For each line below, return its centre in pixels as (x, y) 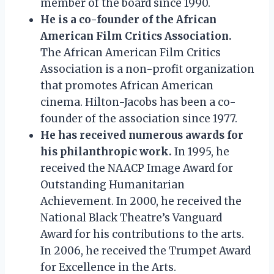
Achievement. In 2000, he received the (141, 201)
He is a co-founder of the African (128, 19)
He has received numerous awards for (142, 135)
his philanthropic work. (106, 151)
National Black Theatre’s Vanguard (131, 217)
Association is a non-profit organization (147, 69)
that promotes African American (127, 85)
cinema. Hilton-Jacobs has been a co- (138, 102)
